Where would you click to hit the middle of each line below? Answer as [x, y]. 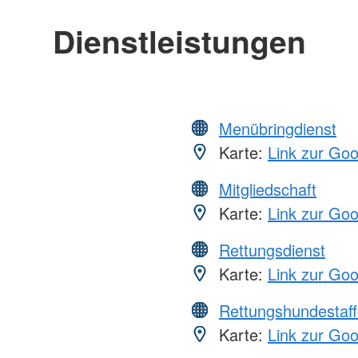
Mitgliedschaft [268, 189]
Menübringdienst [278, 128]
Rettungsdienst [272, 249]
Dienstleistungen [179, 40]
